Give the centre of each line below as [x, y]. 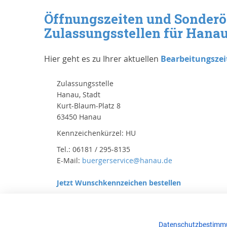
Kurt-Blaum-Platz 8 [89, 106]
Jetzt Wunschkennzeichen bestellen [119, 183]
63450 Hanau [79, 117]
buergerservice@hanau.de [127, 160]
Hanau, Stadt [79, 94]
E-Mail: [69, 160]
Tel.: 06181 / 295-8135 [93, 149]
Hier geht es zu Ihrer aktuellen [102, 59]
